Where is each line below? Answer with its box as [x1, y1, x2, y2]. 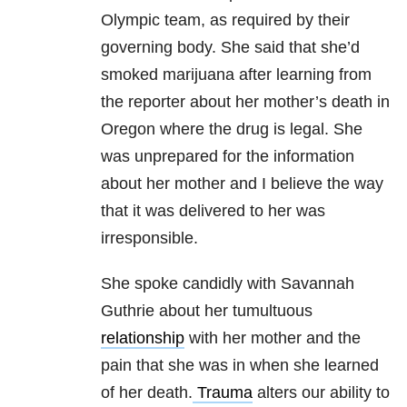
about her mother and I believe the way [101, 174, 383, 194]
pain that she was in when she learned [101, 356, 379, 375]
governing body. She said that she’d [101, 38, 360, 57]
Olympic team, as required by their [101, 11, 350, 30]
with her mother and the [184, 329, 361, 348]
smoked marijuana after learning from [101, 65, 372, 84]
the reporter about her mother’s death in [101, 93, 390, 112]
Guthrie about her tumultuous [101, 302, 313, 321]
